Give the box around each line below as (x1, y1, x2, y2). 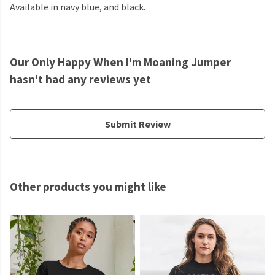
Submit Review (104, 118, 171, 131)
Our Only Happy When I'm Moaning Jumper (10, 55, 231, 70)
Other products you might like (10, 179, 166, 195)
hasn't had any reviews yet (10, 72, 151, 87)
